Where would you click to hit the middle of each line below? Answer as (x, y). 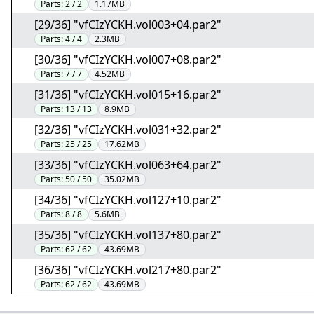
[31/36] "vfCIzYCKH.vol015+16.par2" (128, 95)
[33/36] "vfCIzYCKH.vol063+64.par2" (128, 165)
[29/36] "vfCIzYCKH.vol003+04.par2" (128, 25)
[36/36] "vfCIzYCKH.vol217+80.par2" (128, 270)
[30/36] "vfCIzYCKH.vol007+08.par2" (128, 60)
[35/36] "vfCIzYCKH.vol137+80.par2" (128, 235)
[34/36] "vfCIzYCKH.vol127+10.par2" (128, 200)
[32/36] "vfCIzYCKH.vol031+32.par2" (128, 130)
